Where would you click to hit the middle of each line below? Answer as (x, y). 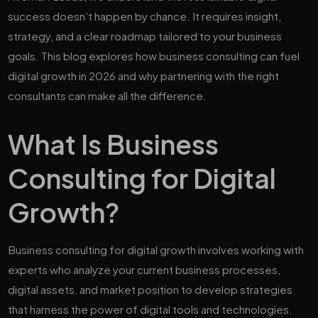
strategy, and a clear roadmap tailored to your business (145, 35)
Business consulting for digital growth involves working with (156, 249)
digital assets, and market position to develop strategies (150, 289)
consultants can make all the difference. (108, 95)
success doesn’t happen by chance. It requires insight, (145, 16)
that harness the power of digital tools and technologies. (150, 309)
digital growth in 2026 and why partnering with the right (144, 75)
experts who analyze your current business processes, (144, 269)
